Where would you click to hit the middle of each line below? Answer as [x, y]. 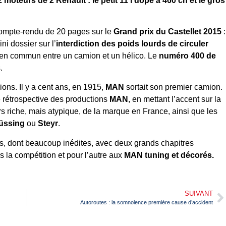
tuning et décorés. [179, 155]
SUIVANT [199, 194]
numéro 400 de [187, 56]
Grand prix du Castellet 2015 [167, 32]
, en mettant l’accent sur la [175, 99]
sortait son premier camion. [173, 87]
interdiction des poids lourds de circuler [132, 44]
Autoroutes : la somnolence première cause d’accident [147, 203]
